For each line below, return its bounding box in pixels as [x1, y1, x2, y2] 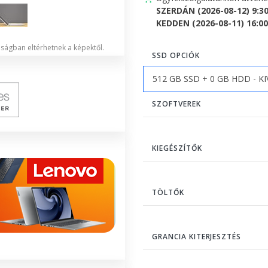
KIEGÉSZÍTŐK [152, 142, 202, 153]
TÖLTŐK [152, 187, 184, 197]
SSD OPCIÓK [152, 50, 200, 60]
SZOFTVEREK [152, 98, 201, 109]
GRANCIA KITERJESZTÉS [152, 231, 242, 242]
